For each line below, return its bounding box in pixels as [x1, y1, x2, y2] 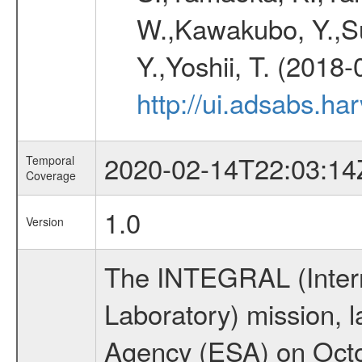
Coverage [25, 167, 76, 183]
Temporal [25, 152, 74, 168]
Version [25, 213, 64, 229]
